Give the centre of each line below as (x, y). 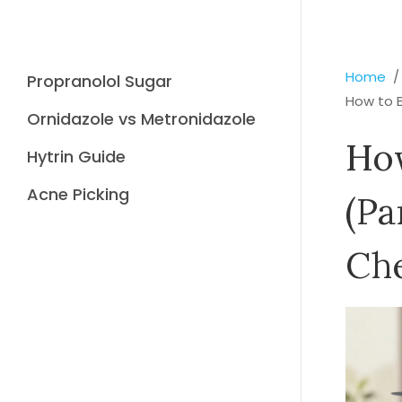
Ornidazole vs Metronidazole (141, 119)
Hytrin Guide (76, 157)
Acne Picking (78, 194)
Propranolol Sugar (100, 81)
